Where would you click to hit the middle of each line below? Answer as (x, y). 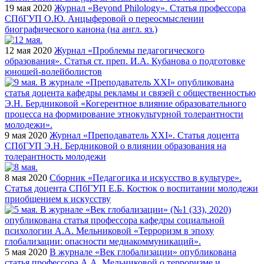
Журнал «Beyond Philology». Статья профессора (150, 8)
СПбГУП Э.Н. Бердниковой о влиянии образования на (115, 146)
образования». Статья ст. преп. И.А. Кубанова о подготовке (125, 61)
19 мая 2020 (28, 8)
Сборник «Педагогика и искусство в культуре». (146, 178)
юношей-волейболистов (53, 72)
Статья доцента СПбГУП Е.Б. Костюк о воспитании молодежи (131, 189)
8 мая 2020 (26, 178)
